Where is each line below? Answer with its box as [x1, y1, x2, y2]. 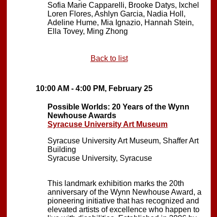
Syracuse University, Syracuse [47, 154, 152, 162]
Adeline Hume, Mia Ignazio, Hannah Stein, [47, 18, 194, 27]
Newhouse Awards [47, 111, 116, 120]
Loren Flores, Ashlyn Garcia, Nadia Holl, [47, 9, 186, 18]
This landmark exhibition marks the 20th [47, 179, 184, 187]
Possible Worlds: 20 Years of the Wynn [47, 102, 189, 111]
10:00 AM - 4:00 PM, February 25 [36, 84, 153, 93]
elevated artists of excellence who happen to [47, 205, 200, 214]
